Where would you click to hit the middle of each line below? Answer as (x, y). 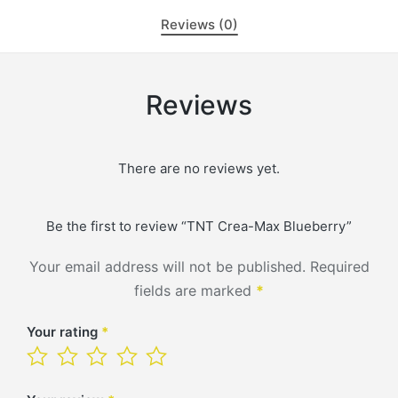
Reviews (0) (199, 24)
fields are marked (195, 290)
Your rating (64, 331)
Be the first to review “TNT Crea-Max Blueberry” (199, 226)
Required (339, 266)
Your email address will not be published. (167, 266)
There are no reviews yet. (199, 168)
